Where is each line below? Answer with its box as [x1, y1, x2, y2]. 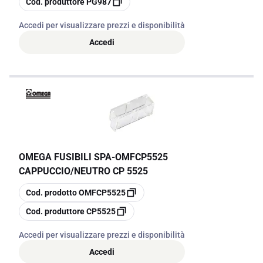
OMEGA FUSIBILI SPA [19, 151, 112, 163]
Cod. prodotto [26, 188, 77, 197]
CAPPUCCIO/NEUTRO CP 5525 [19, 166, 148, 177]
